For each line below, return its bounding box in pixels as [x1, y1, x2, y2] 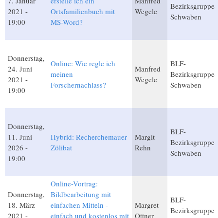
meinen [51, 69, 73, 79]
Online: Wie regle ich [51, 58, 115, 68]
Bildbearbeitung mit [51, 189, 111, 199]
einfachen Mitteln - [51, 200, 108, 210]
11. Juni [8, 131, 32, 142]
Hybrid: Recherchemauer [51, 131, 127, 142]
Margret [135, 200, 159, 210]
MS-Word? [51, 17, 83, 27]
